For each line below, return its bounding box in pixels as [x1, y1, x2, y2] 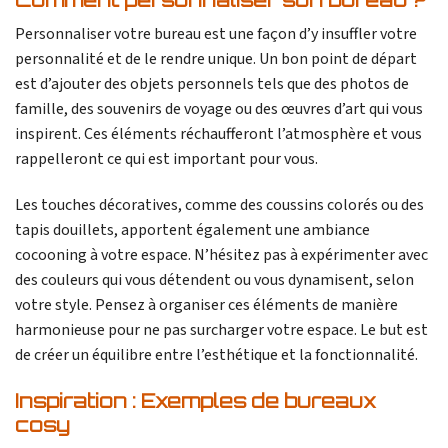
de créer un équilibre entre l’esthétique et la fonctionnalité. [15, 343, 418, 366]
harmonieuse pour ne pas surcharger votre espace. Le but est [15, 318, 428, 341]
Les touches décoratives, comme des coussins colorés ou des [15, 193, 424, 216]
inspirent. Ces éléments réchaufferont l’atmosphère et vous [15, 122, 422, 145]
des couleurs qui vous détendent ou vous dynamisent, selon [15, 268, 414, 291]
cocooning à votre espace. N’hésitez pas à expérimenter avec [15, 243, 428, 266]
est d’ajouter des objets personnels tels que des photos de [15, 72, 409, 95]
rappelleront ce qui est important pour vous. [15, 147, 318, 170]
